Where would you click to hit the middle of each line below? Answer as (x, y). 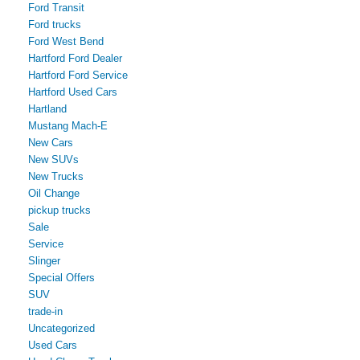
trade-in (45, 311)
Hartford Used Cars (73, 92)
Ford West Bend (66, 41)
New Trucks (56, 176)
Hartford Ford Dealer (75, 58)
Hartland (47, 108)
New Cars (51, 142)
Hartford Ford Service (78, 75)
